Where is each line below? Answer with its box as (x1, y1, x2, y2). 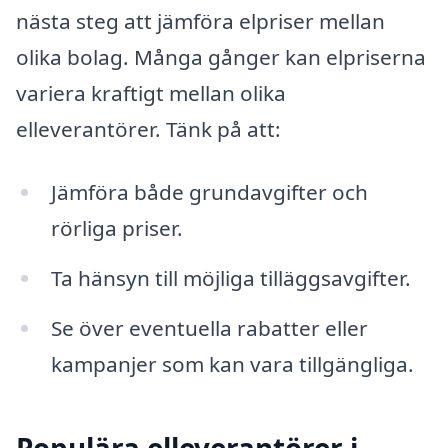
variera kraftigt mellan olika (16, 78, 286, 107)
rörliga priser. (50, 214, 183, 243)
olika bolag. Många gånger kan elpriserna (16, 42, 426, 71)
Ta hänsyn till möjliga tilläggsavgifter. (50, 264, 411, 293)
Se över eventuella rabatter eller (50, 314, 368, 343)
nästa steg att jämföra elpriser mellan (16, 6, 385, 35)
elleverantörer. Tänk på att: (16, 114, 281, 143)
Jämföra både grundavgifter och (50, 178, 368, 207)
